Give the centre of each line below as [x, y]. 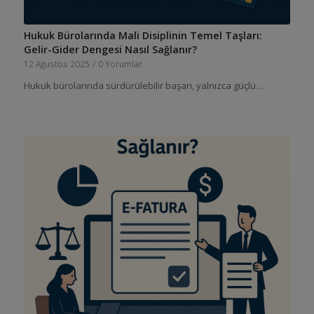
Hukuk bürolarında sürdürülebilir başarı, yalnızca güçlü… [143, 86]
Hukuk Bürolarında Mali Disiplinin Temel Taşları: [143, 36]
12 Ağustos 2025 [56, 64]
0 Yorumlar [120, 64]
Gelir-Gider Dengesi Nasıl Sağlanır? [110, 50]
